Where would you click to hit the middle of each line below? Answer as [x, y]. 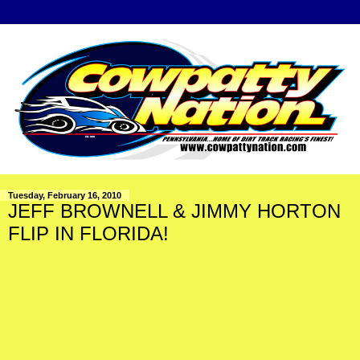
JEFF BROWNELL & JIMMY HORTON [174, 211]
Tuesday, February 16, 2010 [65, 196]
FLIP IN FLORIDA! [88, 234]
